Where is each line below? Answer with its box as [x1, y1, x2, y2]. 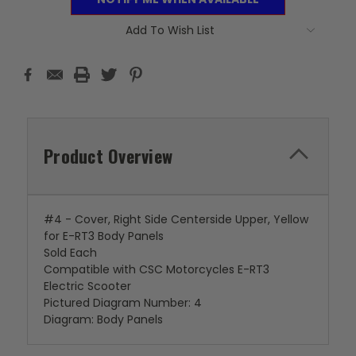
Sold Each [44, 244, 97, 261]
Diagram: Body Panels [44, 311, 163, 327]
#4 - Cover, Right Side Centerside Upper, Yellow [44, 211, 308, 227]
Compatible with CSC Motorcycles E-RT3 [44, 261, 269, 277]
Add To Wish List [126, 21, 215, 38]
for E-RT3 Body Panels [44, 227, 164, 244]
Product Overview [44, 142, 172, 168]
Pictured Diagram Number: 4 [44, 294, 202, 311]
